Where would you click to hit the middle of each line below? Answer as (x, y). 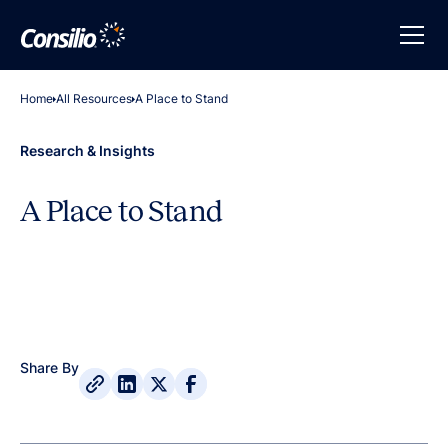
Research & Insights (87, 150)
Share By (49, 367)
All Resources (94, 98)
